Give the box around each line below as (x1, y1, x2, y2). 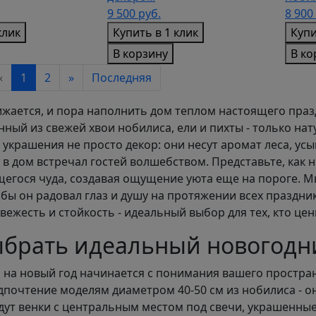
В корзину (113, 46, 168, 62)
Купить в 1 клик (113, 25, 198, 41)
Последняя (92, 70, 152, 86)
